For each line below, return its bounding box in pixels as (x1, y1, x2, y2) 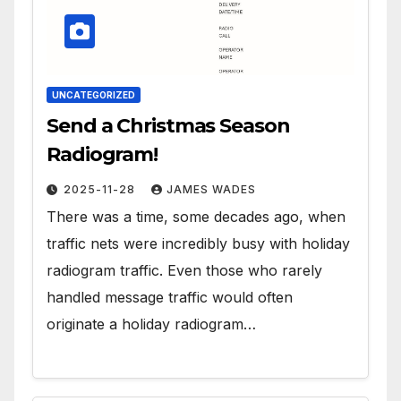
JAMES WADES (166, 182, 256, 196)
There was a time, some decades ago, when (47, 207, 346, 226)
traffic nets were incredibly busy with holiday (47, 234, 350, 252)
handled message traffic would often (47, 287, 293, 306)
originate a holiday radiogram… (47, 314, 256, 333)
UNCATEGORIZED (52, 89, 135, 100)
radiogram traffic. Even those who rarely (47, 260, 322, 279)
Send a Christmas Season (47, 113, 290, 138)
